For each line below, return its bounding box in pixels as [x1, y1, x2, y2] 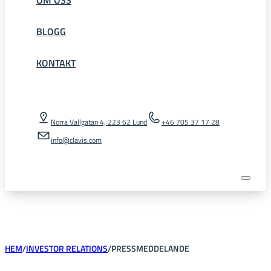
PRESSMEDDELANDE [111, 241, 189, 255]
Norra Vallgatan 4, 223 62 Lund [50, 116, 147, 128]
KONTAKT [36, 55, 76, 70]
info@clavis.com [50, 134, 102, 146]
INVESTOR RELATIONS [26, 241, 108, 255]
